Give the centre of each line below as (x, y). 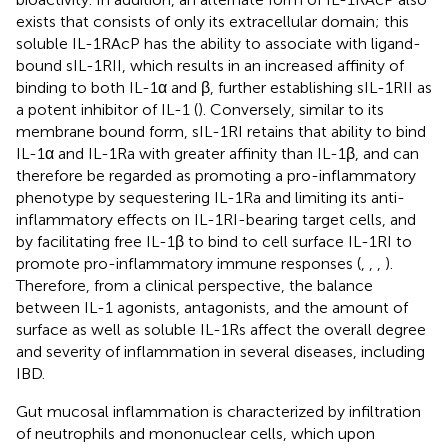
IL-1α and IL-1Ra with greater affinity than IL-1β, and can (217, 153)
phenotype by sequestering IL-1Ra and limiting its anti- (210, 197)
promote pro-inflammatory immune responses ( (188, 263)
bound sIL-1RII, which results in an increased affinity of (210, 65)
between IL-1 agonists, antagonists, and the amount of (212, 307)
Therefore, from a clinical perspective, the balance (194, 285)
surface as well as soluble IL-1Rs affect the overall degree (221, 329)
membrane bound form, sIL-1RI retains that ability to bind (221, 131)
